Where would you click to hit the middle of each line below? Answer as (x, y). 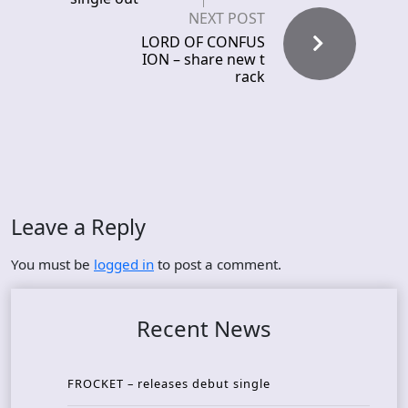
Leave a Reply (78, 227)
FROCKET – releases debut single (169, 384)
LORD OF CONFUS (203, 42)
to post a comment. (218, 265)
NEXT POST (227, 19)
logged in (124, 265)
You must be (52, 265)
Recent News (204, 329)
